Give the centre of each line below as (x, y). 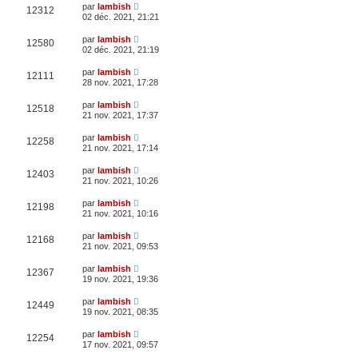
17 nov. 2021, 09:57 (120, 344)
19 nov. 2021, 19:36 (120, 278)
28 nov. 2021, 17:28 (120, 82)
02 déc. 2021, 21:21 (121, 16)
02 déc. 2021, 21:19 (121, 49)
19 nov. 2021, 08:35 (120, 311)
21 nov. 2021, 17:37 (120, 115)
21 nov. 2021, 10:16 (120, 213)
